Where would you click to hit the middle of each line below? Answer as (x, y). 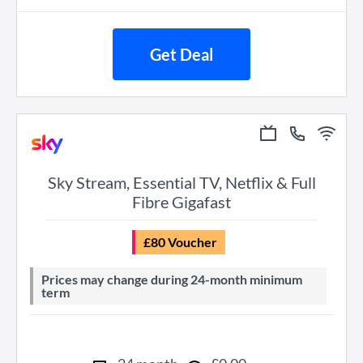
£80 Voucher (184, 242)
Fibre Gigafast (181, 202)
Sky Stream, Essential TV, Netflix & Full (181, 182)
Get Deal (181, 54)
